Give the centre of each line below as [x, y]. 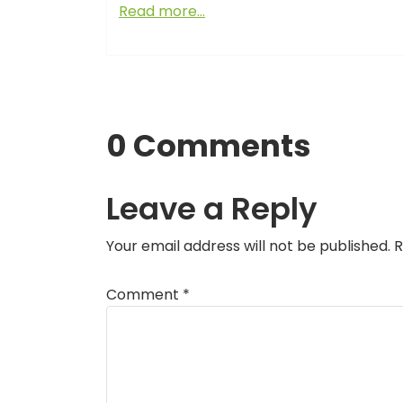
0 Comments [209, 146]
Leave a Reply [212, 209]
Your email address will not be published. [248, 246]
